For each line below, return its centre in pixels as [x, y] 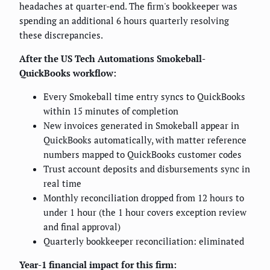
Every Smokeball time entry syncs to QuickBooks [144, 97]
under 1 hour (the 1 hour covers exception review [145, 212]
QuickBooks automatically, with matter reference [145, 140]
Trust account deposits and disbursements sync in [147, 169]
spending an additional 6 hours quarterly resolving [124, 21]
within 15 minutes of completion [111, 111]
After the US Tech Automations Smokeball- [112, 59]
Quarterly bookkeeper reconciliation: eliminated [144, 241]
